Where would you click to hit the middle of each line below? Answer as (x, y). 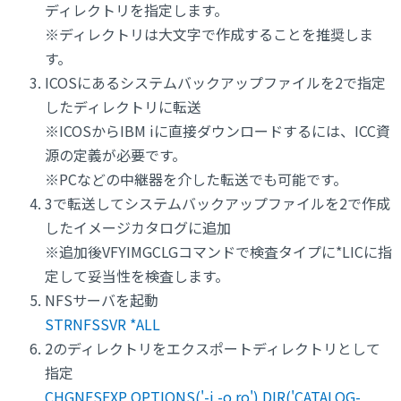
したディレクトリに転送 (123, 107)
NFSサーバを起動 (102, 300)
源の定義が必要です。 (115, 155)
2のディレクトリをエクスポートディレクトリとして (213, 349)
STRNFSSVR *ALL (102, 324)
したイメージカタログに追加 (138, 228)
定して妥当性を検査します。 (137, 276)
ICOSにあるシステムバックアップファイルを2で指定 (215, 83)
